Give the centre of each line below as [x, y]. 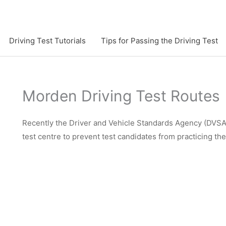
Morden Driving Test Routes [121, 96]
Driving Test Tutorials [47, 40]
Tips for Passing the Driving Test [159, 40]
